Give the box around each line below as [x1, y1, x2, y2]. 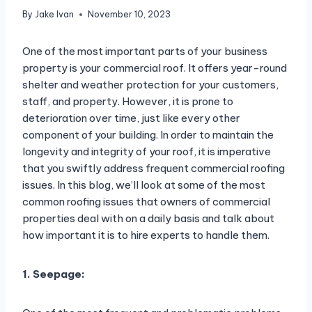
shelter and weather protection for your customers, [22, 78, 279, 92]
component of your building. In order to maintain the [22, 128, 274, 142]
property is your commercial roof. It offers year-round [22, 61, 287, 75]
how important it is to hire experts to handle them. [22, 228, 270, 242]
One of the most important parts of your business [22, 45, 267, 58]
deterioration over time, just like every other [22, 111, 240, 125]
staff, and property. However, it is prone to [22, 95, 233, 109]
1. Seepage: [22, 267, 85, 281]
